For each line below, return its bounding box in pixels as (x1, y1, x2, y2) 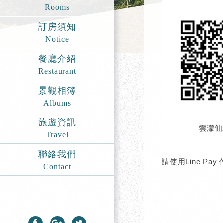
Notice (45, 35, 69, 43)
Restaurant (38, 67, 76, 75)
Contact (43, 162, 71, 171)
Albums (43, 99, 71, 107)
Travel (46, 130, 69, 139)
